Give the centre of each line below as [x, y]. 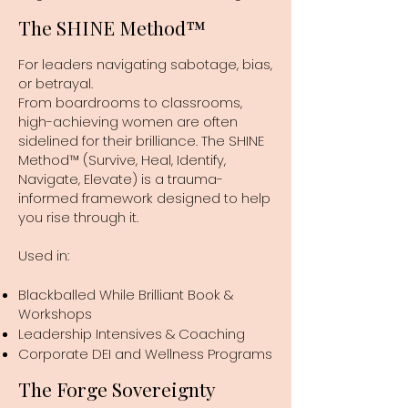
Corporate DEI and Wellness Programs [145, 353]
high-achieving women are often [128, 121]
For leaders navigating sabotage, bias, [145, 64]
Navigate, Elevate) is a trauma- [121, 178]
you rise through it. [78, 217]
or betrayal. [56, 83]
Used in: [44, 255]
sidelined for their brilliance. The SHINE [141, 140]
